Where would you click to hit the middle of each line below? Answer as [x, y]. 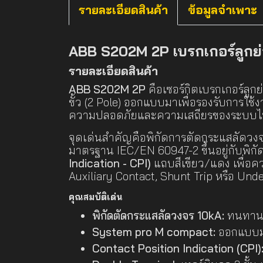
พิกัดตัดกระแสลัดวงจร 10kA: [158, 215]
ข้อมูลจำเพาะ [222, 10]
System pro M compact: [154, 232]
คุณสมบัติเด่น [96, 197]
